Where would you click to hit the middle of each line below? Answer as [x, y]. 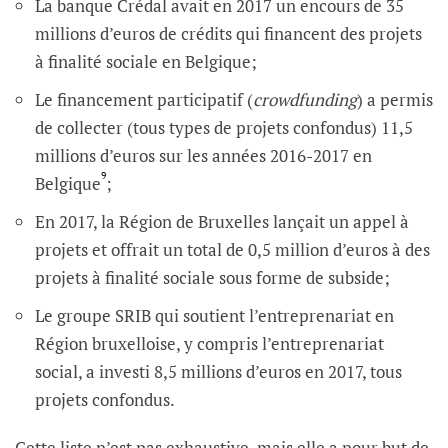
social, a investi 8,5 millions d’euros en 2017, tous [218, 371]
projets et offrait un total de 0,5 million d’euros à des [232, 249]
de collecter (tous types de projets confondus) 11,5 [224, 127]
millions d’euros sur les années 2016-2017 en [203, 155]
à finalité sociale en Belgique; [146, 61]
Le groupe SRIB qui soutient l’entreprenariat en [214, 315]
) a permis [395, 99]
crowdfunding [305, 99]
